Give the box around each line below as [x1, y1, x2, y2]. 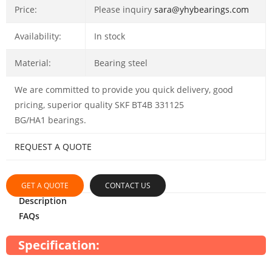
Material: [14, 57, 51, 69]
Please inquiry [93, 4, 154, 16]
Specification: [18, 237, 100, 254]
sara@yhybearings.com [154, 4, 249, 16]
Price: [14, 4, 37, 16]
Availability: [14, 30, 61, 42]
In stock [93, 30, 125, 42]
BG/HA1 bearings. [14, 114, 86, 126]
